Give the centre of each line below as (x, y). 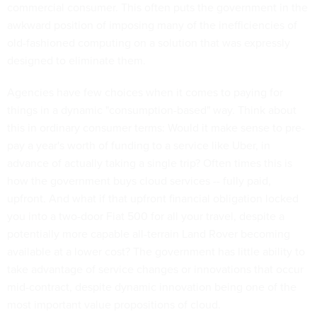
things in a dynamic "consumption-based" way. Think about (152, 110)
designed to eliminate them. (76, 60)
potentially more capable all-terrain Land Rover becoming (149, 234)
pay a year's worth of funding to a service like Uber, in (139, 145)
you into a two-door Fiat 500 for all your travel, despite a (146, 216)
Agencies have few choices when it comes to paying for (145, 92)
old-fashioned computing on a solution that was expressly (149, 43)
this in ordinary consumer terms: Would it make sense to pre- (156, 128)
